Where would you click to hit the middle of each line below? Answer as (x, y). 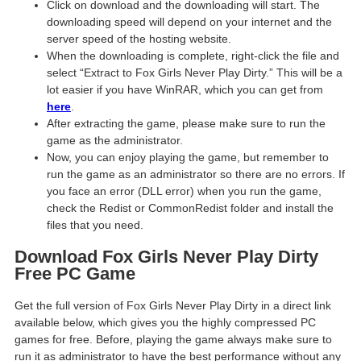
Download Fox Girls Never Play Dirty (166, 257)
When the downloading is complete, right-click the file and (193, 56)
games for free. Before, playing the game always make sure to (173, 339)
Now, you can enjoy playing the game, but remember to (188, 158)
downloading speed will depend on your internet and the (189, 22)
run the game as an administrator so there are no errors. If (196, 174)
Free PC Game (75, 274)
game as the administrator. (115, 141)
